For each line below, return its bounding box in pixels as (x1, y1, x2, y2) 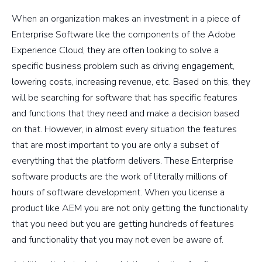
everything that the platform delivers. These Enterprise (12, 154, 233, 167)
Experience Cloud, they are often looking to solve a (12, 43, 219, 57)
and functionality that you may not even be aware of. (12, 233, 223, 246)
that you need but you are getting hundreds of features (12, 217, 234, 230)
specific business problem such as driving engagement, (12, 59, 235, 73)
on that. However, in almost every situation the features (12, 122, 237, 136)
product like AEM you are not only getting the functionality (12, 201, 248, 215)
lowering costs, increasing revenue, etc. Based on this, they (12, 75, 250, 88)
